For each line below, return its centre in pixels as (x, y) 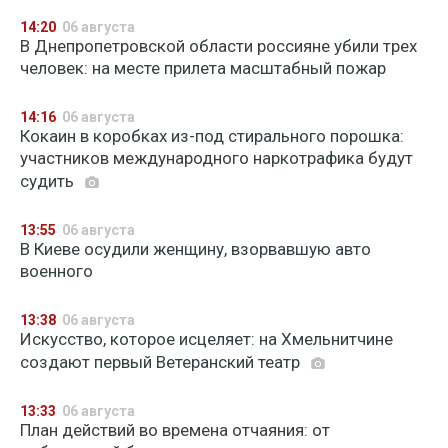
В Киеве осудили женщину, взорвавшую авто (195, 249)
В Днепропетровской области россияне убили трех (218, 46)
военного (56, 271)
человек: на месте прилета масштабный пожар (203, 68)
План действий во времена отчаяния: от (175, 430)
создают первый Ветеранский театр (162, 362)
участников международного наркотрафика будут (216, 158)
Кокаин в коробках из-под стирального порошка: (212, 136)
